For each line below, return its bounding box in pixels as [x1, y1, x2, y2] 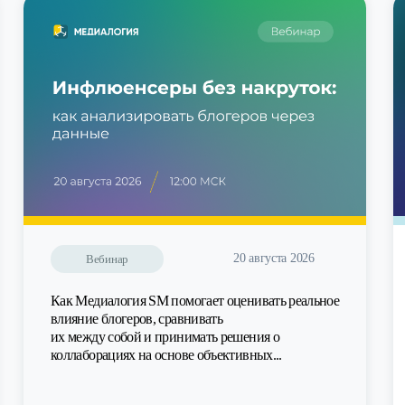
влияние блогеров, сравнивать [51, 311, 223, 327]
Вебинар [85, 252, 129, 267]
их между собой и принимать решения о [51, 329, 279, 345]
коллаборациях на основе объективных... [51, 347, 282, 363]
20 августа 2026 [233, 251, 315, 266]
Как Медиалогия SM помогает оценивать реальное [51, 293, 340, 309]
